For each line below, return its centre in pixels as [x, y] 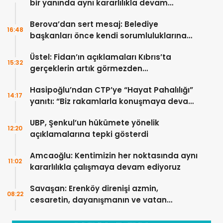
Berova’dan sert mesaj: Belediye [94, 24]
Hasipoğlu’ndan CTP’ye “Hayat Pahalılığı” [111, 90]
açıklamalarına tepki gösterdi [89, 134]
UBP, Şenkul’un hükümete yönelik [95, 123]
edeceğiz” [50, 113]
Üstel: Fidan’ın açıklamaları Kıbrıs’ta [101, 57]
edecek [45, 14]
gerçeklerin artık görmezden [86, 69]
